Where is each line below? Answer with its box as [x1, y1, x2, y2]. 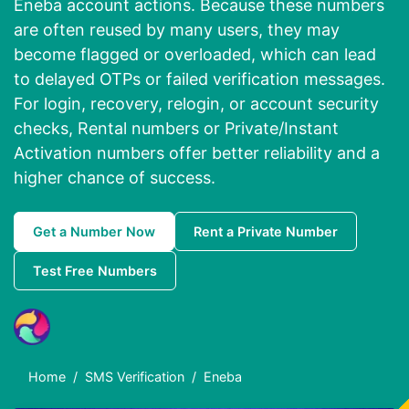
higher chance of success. [14, 168, 215, 188]
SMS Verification [85, 369, 184, 385]
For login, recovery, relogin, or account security [14, 94, 379, 114]
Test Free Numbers [33, 263, 157, 279]
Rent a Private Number [194, 224, 338, 240]
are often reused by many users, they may [14, 20, 340, 40]
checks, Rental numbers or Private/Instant [14, 119, 339, 139]
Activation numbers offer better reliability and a [14, 143, 380, 163]
